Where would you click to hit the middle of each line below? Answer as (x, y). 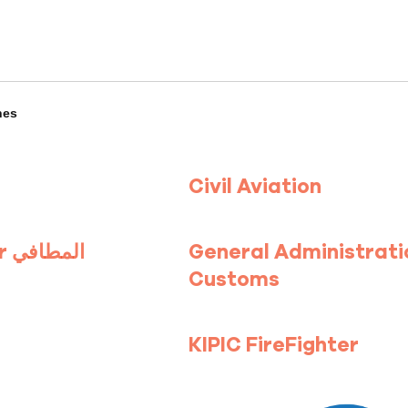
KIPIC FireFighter (273, 345)
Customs (234, 279)
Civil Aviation (255, 186)
